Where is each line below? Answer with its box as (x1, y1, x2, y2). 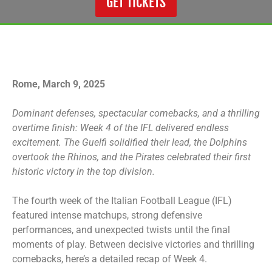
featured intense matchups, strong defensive (12, 209, 202, 221)
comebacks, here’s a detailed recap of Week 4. (12, 253, 207, 265)
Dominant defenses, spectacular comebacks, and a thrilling (12, 107, 260, 119)
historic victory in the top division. (12, 166, 155, 177)
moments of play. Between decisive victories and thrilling (12, 239, 254, 250)
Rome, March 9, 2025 (12, 78, 105, 90)
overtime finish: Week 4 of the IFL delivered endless (12, 122, 229, 134)
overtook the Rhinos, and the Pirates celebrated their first (12, 151, 251, 163)
